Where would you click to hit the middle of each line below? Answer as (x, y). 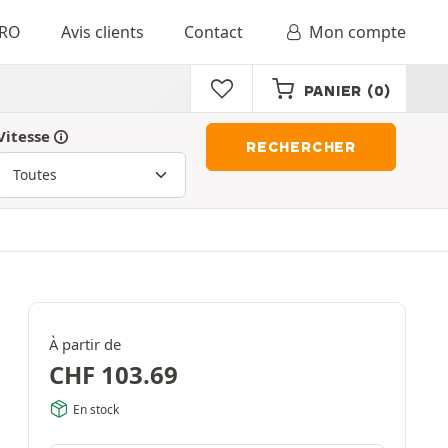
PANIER (332, 91)
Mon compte (357, 32)
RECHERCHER (301, 147)
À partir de (85, 344)
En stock (96, 409)
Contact (213, 32)
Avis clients (102, 32)
